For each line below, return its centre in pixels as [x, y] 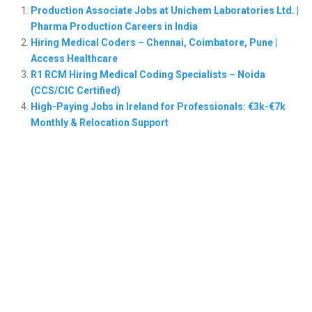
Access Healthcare [74, 58]
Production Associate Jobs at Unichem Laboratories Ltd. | [164, 10]
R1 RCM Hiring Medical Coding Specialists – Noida [148, 74]
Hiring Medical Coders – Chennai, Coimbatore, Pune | [154, 42]
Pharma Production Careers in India [114, 26]
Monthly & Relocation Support [99, 122]
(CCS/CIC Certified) [75, 90]
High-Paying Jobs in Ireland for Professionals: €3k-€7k [158, 106]
